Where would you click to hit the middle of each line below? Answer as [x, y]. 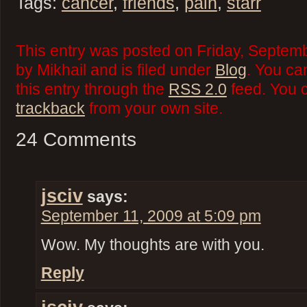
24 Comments [76, 140]
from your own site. [153, 109]
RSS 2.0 [197, 90]
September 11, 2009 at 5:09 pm [151, 216]
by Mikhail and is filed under [115, 71]
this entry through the [92, 90]
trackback [50, 109]
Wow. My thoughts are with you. [152, 245]
